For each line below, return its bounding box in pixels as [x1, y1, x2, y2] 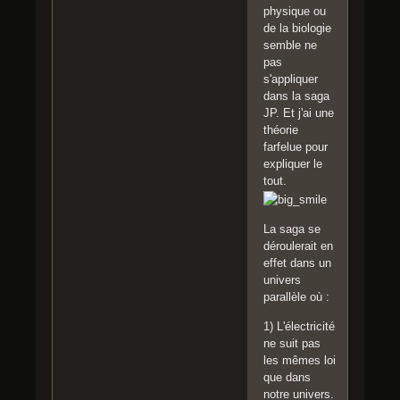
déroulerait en [263, 238, 333, 253]
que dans [263, 370, 311, 384]
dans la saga [263, 88, 329, 103]
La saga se [263, 221, 321, 236]
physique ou [263, 4, 326, 18]
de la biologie [263, 21, 331, 35]
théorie [263, 122, 298, 137]
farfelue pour [263, 139, 328, 154]
